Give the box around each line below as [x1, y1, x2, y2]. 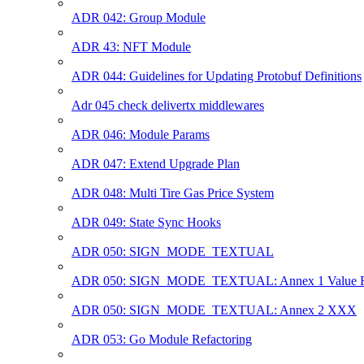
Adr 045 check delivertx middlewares [71, 97, 264, 112]
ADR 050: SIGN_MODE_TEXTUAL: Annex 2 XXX [71, 302, 357, 317]
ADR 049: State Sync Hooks [71, 214, 221, 229]
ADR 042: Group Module [71, 10, 206, 24]
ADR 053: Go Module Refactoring [71, 331, 252, 346]
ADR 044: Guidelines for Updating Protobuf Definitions [71, 68, 362, 83]
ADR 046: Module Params [71, 127, 210, 141]
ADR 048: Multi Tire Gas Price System [71, 185, 274, 200]
